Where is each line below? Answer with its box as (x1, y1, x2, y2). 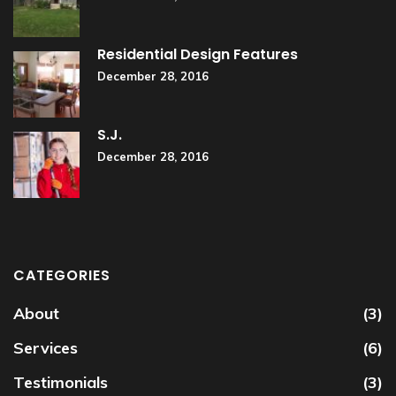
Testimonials (13, 371, 108, 392)
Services (13, 337, 78, 358)
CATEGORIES (13, 264, 110, 286)
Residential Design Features (97, 43, 298, 65)
